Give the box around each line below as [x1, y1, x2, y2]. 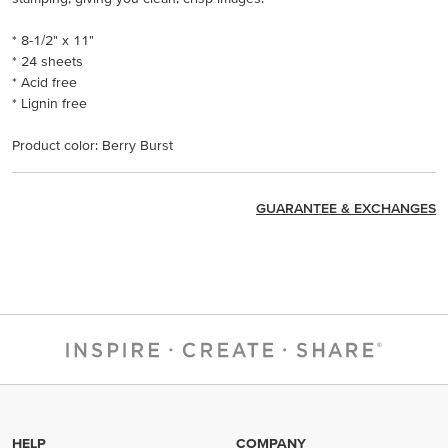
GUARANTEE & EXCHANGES [256, 200, 436, 217]
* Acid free [12, 74, 77, 90]
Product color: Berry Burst [12, 137, 173, 153]
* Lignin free [12, 95, 87, 111]
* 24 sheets [12, 53, 83, 69]
